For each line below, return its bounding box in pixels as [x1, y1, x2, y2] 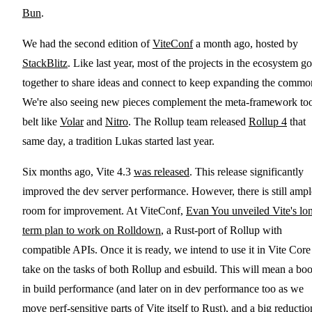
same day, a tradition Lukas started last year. [22, 135, 214, 148]
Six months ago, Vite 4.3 [22, 166, 134, 178]
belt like [22, 116, 60, 128]
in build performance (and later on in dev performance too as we [22, 283, 304, 295]
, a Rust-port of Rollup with [161, 224, 282, 237]
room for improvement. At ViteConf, [22, 205, 186, 217]
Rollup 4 [249, 116, 287, 128]
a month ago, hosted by [193, 38, 298, 50]
